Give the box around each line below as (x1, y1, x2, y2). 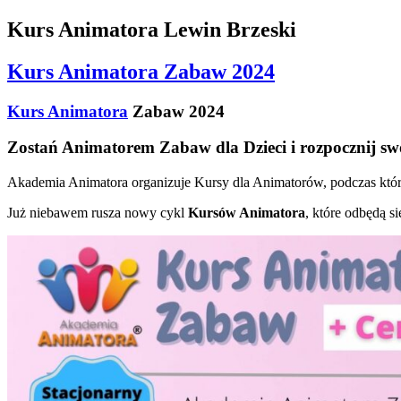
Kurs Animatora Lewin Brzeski (7, 17, 296, 41)
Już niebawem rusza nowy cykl (7, 205, 188, 221)
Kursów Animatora (188, 205, 305, 221)
